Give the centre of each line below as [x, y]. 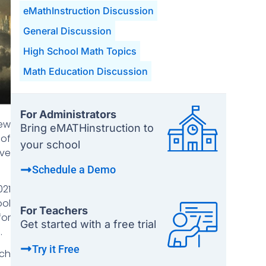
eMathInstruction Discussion [88, 11]
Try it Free [56, 249]
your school [50, 145]
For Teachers [54, 210]
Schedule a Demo [74, 170]
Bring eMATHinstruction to [87, 128]
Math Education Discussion [85, 71]
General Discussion [67, 31]
